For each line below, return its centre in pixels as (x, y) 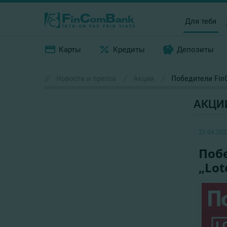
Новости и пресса (86, 78)
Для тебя (201, 21)
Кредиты (129, 50)
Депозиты (196, 50)
